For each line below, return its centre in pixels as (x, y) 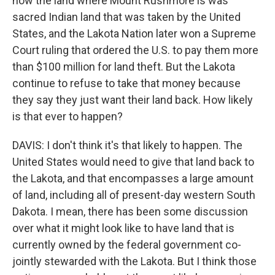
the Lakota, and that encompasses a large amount (133, 178)
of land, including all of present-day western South (134, 195)
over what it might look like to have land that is (123, 228)
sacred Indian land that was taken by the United (126, 17)
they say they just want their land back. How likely (133, 100)
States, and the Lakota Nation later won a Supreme (134, 33)
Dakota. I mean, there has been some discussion (130, 211)
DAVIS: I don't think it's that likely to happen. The (127, 145)
